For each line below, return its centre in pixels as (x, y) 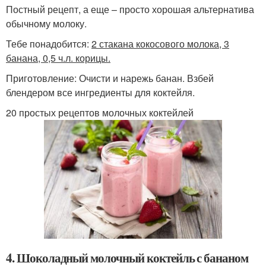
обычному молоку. (46, 24)
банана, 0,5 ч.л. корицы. (58, 58)
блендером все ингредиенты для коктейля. (100, 93)
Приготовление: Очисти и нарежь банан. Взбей (110, 78)
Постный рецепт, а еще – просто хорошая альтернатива (130, 9)
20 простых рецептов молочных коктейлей (100, 113)
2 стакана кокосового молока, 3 (160, 44)
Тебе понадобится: (49, 44)
